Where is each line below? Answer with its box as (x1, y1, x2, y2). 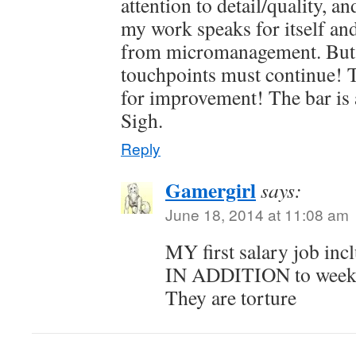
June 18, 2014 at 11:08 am (165, 203, 349, 225)
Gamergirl (165, 175, 256, 205)
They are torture (165, 284, 296, 311)
